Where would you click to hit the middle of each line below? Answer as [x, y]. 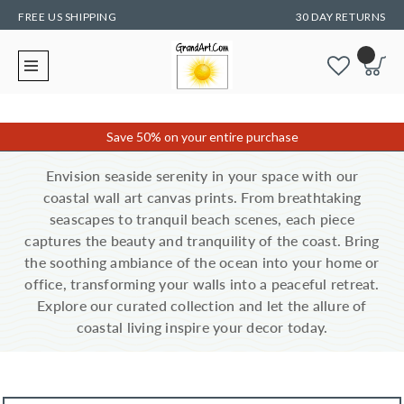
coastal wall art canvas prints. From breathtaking [202, 197]
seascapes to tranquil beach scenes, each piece [202, 219]
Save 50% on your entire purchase [202, 137]
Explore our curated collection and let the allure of [202, 305]
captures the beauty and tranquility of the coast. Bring [202, 240]
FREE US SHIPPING [68, 17]
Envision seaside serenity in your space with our [202, 175]
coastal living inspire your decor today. [202, 327]
